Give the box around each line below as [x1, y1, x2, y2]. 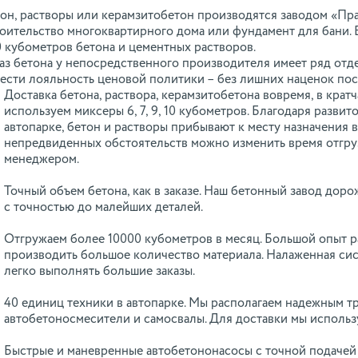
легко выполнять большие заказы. [4, 265, 195, 278]
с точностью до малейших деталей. [4, 201, 203, 214]
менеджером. [4, 153, 79, 166]
